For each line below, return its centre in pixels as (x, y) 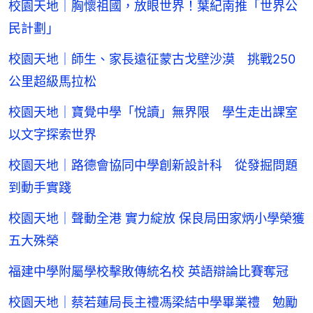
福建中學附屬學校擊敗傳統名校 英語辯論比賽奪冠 (148, 272)
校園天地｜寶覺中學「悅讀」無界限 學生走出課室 (153, 112)
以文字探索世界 (52, 135)
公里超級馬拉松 (52, 82)
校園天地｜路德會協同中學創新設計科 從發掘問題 (153, 166)
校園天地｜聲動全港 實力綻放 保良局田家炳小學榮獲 (156, 219)
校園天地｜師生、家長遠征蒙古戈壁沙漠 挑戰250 (152, 59)
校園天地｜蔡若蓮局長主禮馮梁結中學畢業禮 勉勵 (153, 303)
